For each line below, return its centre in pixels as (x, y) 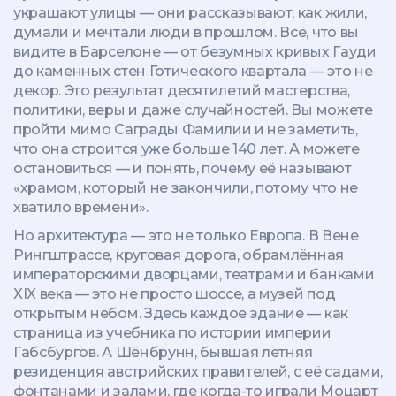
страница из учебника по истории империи (172, 333)
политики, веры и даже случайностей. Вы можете (193, 110)
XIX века (43, 294)
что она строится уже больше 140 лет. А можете (187, 149)
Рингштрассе (62, 255)
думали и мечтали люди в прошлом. (145, 32)
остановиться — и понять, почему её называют (183, 168)
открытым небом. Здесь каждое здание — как (181, 313)
